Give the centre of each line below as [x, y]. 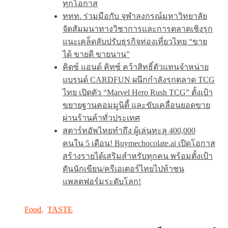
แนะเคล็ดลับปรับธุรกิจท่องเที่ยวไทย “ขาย [135, 41]
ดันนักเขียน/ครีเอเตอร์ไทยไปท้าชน [123, 168]
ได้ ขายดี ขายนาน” [96, 54]
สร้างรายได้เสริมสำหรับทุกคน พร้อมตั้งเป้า [138, 156]
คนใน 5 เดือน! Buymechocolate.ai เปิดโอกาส [139, 143]
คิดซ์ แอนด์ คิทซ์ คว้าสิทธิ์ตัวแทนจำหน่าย [136, 67]
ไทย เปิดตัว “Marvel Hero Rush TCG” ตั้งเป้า [138, 92]
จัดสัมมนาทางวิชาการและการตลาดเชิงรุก [138, 28]
